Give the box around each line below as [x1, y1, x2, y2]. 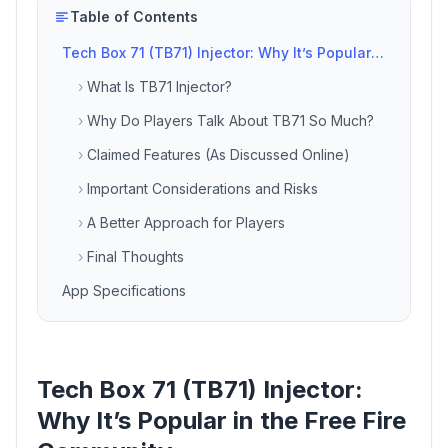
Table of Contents [70, 8, 198, 26]
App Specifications [62, 282, 186, 300]
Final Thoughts [87, 248, 184, 266]
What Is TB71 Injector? [87, 78, 232, 96]
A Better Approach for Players [87, 214, 285, 232]
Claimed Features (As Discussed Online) [87, 146, 350, 164]
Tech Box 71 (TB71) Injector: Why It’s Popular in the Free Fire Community [371, 44, 384, 62]
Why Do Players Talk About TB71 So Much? [87, 112, 374, 130]
